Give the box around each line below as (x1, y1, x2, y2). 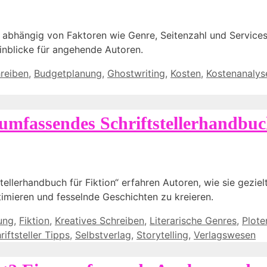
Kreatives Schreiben (55, 215, 144, 227)
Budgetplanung (34, 67, 102, 80)
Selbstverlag (75, 229, 131, 241)
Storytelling (136, 229, 188, 241)
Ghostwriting (107, 67, 165, 80)
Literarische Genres (150, 215, 237, 227)
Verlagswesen (194, 229, 256, 241)
